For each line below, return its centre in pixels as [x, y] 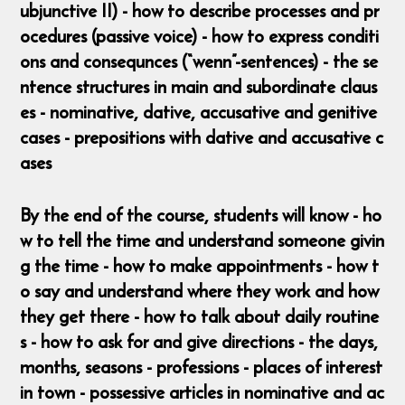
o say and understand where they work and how [200, 291]
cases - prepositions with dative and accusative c [202, 137]
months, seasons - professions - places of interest [202, 367]
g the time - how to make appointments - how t [200, 266]
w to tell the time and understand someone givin [202, 240]
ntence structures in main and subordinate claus [199, 86]
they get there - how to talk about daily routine [200, 316]
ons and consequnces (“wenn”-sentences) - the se [199, 61]
